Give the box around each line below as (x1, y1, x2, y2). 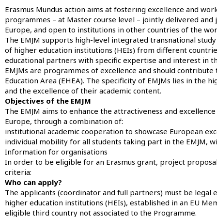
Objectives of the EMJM (5, 95, 91, 106)
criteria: (5, 167, 31, 177)
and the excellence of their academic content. (5, 85, 161, 95)
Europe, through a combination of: (5, 116, 123, 126)
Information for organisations (5, 146, 108, 156)
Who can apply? (5, 177, 62, 187)
